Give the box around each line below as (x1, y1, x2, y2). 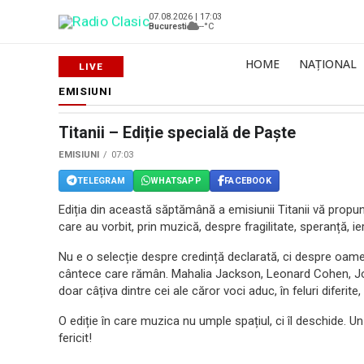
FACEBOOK (224, 175, 271, 186)
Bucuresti (149, 20, 187, 32)
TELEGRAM (77, 175, 125, 186)
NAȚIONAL (299, 56, 357, 71)
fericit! (58, 331, 92, 345)
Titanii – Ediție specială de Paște (58, 123, 296, 142)
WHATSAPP (150, 175, 201, 186)
